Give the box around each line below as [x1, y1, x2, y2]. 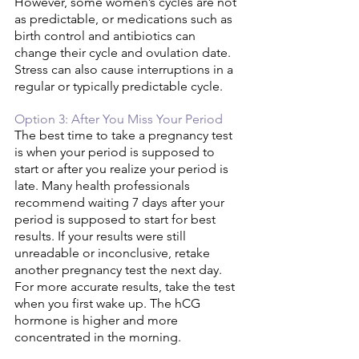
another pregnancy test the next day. [14, 262, 225, 278]
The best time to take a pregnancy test [14, 127, 236, 143]
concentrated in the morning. [14, 329, 184, 345]
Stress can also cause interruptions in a [14, 62, 236, 78]
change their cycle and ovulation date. [14, 45, 234, 61]
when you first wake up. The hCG [14, 296, 204, 312]
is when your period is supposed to [14, 144, 218, 160]
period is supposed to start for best [14, 212, 219, 228]
